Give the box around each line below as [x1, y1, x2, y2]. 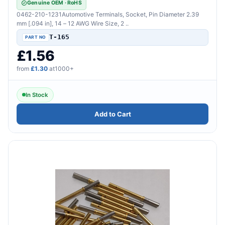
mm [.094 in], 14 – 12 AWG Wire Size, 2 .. [17, 19, 129, 27]
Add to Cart [94, 109, 131, 118]
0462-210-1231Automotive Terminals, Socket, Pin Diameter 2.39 [17, 10, 199, 18]
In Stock [26, 91, 48, 98]
